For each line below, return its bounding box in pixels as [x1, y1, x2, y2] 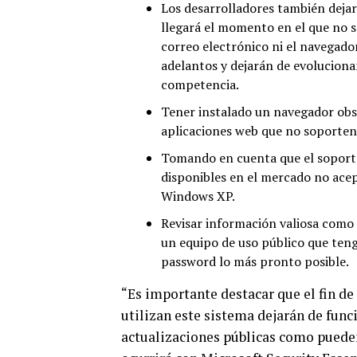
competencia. [161, 76, 239, 93]
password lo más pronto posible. [161, 253, 349, 270]
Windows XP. [161, 187, 235, 205]
